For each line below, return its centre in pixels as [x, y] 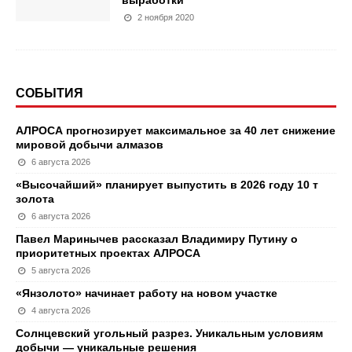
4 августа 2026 [61, 311]
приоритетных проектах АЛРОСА [108, 253]
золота [35, 199]
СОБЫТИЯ [49, 93]
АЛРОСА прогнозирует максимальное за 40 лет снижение [176, 131]
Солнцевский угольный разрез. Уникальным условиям [169, 334]
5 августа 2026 [61, 271]
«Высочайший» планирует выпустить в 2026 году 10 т [167, 185]
